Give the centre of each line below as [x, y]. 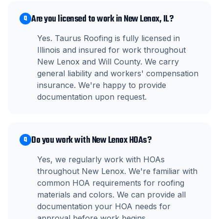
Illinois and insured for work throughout [111, 50]
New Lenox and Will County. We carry [108, 62]
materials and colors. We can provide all [111, 195]
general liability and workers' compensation [118, 73]
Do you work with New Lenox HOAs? [91, 141]
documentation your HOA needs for [104, 206]
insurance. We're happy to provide [102, 85]
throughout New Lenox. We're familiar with [117, 171]
